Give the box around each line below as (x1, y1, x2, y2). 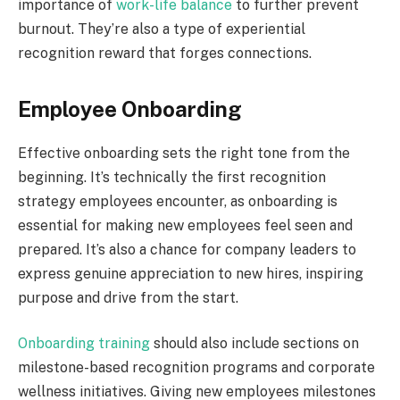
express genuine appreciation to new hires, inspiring (18, 264, 363, 282)
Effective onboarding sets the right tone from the (18, 144, 350, 162)
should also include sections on (150, 335, 359, 353)
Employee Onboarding (18, 96, 242, 121)
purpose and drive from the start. (18, 288, 238, 306)
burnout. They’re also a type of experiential (18, 20, 305, 37)
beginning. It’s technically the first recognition (18, 168, 326, 186)
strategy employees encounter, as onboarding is (18, 192, 337, 210)
